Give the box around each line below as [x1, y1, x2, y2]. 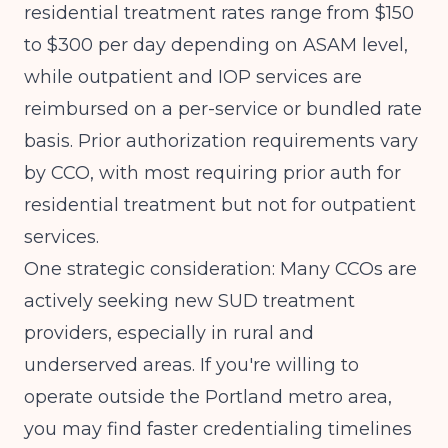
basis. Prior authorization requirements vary [24, 130, 418, 152]
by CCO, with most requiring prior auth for [24, 162, 401, 184]
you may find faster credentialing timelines [24, 418, 412, 440]
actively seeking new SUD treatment [24, 290, 355, 312]
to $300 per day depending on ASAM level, [24, 34, 408, 56]
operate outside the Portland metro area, [24, 386, 392, 408]
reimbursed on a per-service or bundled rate [24, 98, 422, 120]
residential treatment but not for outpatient [24, 194, 416, 216]
